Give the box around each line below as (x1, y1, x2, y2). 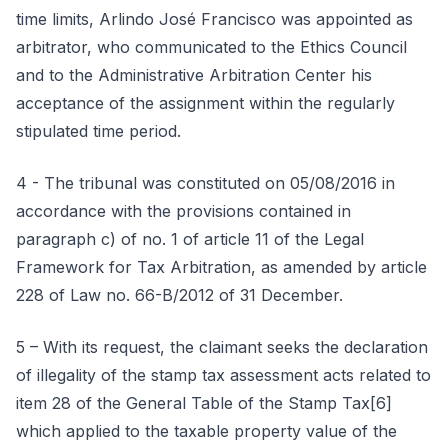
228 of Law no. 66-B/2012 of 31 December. (16, 285, 343, 305)
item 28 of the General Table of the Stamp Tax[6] (16, 393, 392, 413)
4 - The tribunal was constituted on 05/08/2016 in (16, 173, 395, 193)
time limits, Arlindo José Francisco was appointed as (16, 9, 413, 29)
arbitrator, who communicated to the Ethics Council (16, 37, 407, 57)
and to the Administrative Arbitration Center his (16, 65, 372, 85)
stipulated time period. (16, 121, 181, 141)
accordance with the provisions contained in (16, 201, 351, 221)
